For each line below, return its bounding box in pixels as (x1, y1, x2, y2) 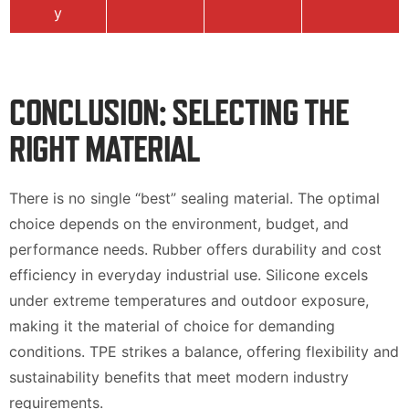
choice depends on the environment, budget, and (9, 214, 349, 233)
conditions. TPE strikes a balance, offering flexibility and (9, 341, 399, 361)
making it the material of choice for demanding (9, 316, 335, 335)
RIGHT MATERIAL (9, 127, 200, 170)
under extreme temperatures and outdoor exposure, (9, 290, 369, 309)
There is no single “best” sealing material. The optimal (9, 188, 380, 207)
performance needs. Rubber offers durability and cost (9, 239, 382, 258)
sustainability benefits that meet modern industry (9, 367, 349, 386)
